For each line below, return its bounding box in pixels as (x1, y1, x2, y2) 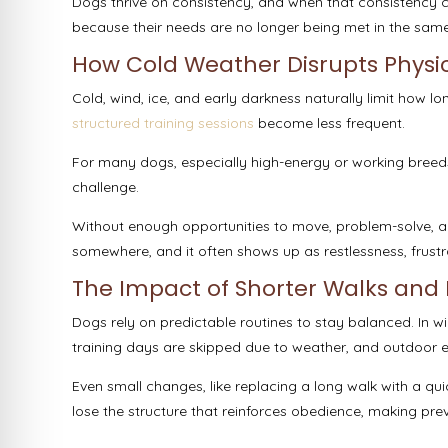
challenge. (72, 178, 143, 197)
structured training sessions (72, 114, 254, 133)
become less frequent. (254, 114, 409, 133)
